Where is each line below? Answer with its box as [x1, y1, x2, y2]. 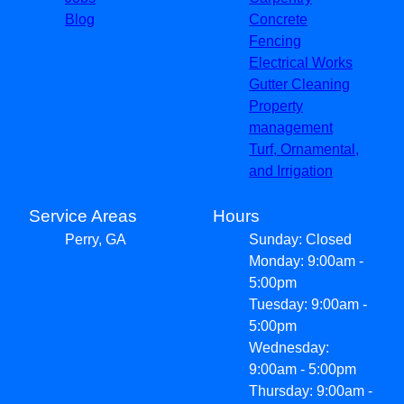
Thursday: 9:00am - [249, 382, 372, 399]
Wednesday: [249, 339, 329, 355]
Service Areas [29, 206, 137, 225]
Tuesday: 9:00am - [249, 296, 367, 312]
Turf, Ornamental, [249, 141, 359, 157]
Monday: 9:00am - [249, 252, 363, 269]
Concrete [249, 11, 308, 27]
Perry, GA [65, 231, 126, 247]
